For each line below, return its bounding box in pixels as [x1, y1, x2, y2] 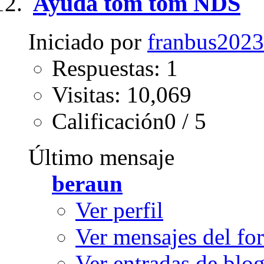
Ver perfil [75, 197, 163, 223]
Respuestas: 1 [52, 55, 178, 81]
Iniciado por [28, 29, 147, 54]
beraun [52, 171, 123, 196]
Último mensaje [28, 144, 174, 170]
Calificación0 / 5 [52, 108, 206, 134]
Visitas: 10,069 [52, 82, 192, 107]
